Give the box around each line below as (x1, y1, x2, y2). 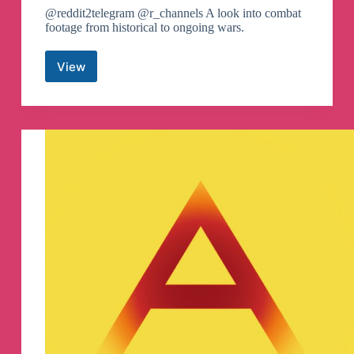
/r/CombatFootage (70, 65, 176, 81)
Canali (70, 80, 107, 96)
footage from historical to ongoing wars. (44, 21, 244, 35)
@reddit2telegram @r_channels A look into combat (44, 6, 301, 21)
